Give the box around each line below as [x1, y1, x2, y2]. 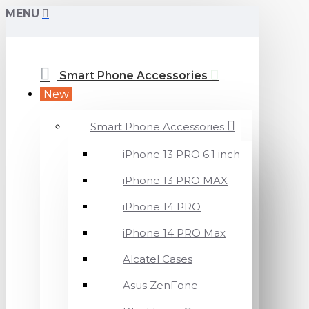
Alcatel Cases [123, 252, 192, 266]
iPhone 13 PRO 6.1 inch [123, 148, 240, 161]
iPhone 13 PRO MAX [123, 174, 228, 187]
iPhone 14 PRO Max [123, 226, 226, 239]
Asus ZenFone [123, 279, 198, 292]
